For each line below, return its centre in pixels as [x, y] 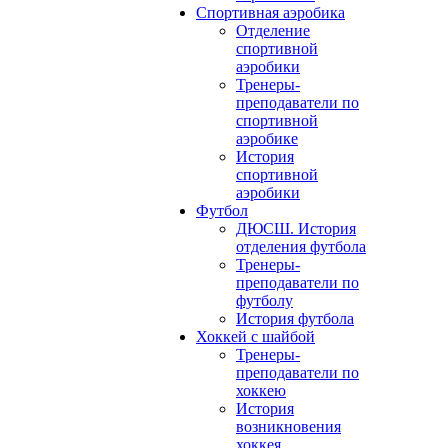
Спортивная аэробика [270, 12]
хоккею [261, 390]
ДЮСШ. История [296, 228]
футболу [264, 300]
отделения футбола [301, 246]
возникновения [288, 426]
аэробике [267, 138]
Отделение [273, 30]
